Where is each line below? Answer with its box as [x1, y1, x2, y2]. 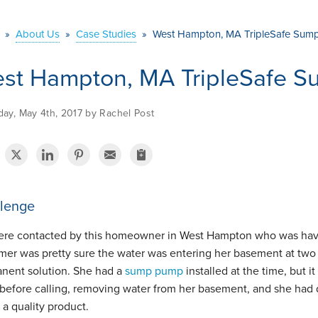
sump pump [125, 263, 183, 280]
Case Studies [76, 26, 136, 42]
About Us [16, 26, 60, 42]
